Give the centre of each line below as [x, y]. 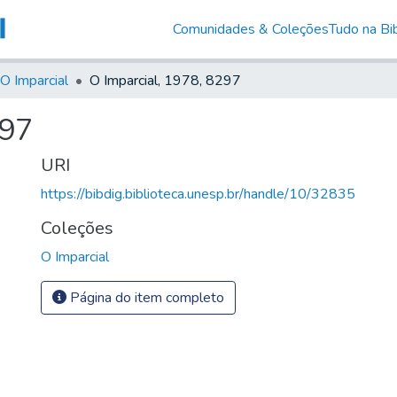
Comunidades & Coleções [250, 29]
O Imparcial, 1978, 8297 [165, 80]
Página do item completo [145, 297]
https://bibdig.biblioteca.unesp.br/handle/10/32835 [198, 194]
